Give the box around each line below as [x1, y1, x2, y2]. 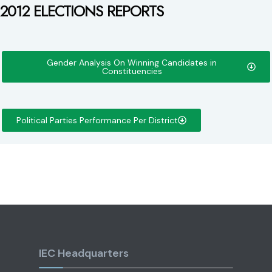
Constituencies [101, 66, 162, 76]
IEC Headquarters [39, 246, 129, 260]
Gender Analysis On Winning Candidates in [47, 57, 217, 68]
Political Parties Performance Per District [16, 115, 178, 126]
